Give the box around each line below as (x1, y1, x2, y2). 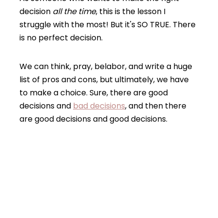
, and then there (125, 100, 186, 112)
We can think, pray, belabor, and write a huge (19, 61, 192, 73)
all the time (53, 6, 96, 18)
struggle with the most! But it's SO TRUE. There (19, 19, 196, 31)
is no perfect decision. (19, 32, 103, 44)
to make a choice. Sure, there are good (19, 87, 168, 99)
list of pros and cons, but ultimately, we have (19, 74, 189, 86)
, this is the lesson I (96, 6, 165, 18)
